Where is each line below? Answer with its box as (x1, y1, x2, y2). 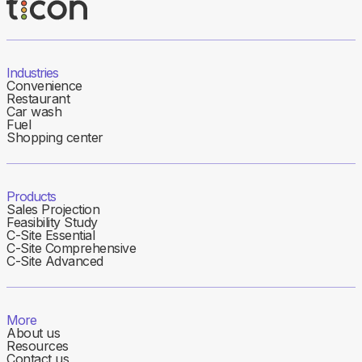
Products (6, 188, 56, 204)
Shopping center (6, 129, 103, 145)
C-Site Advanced (6, 253, 103, 269)
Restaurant (6, 90, 69, 107)
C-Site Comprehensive (6, 240, 136, 256)
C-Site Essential (6, 227, 95, 243)
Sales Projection (6, 201, 99, 217)
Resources (6, 338, 69, 354)
